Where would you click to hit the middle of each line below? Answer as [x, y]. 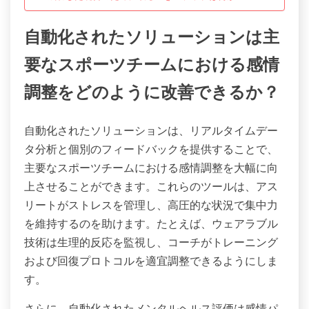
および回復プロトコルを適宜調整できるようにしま [151, 260]
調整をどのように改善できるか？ [152, 93]
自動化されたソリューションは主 [152, 38]
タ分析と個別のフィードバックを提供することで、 [151, 149]
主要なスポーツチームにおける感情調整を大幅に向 [151, 167]
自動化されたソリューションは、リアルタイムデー [151, 130]
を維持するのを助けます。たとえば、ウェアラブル [151, 223]
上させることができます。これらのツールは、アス [151, 186]
